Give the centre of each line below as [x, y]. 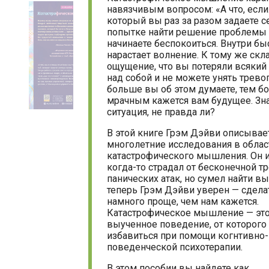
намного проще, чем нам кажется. [183, 202]
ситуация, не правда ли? [161, 112]
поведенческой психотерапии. [175, 247]
